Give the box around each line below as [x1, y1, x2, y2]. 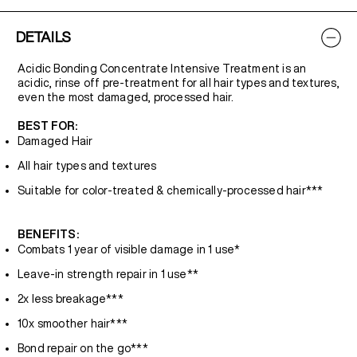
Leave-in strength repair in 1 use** [18, 269, 198, 280]
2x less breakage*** [18, 293, 124, 304]
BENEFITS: [18, 229, 79, 240]
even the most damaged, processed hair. [18, 92, 234, 103]
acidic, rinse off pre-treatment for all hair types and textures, [18, 77, 339, 88]
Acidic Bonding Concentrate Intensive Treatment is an [18, 63, 307, 74]
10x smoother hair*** [18, 318, 127, 329]
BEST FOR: [18, 120, 77, 131]
